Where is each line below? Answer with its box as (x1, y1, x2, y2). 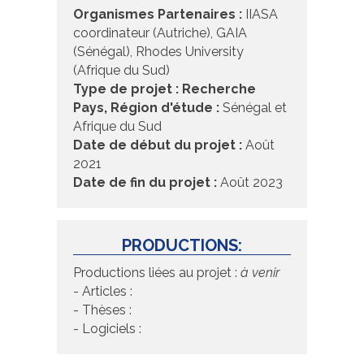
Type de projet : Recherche (73, 80, 256, 97)
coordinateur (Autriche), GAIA (73, 24, 247, 41)
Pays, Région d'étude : (73, 99, 219, 115)
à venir (237, 264, 279, 280)
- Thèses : (73, 301, 132, 318)
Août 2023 (217, 174, 283, 190)
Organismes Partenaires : (73, 6, 242, 22)
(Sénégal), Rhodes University (73, 43, 244, 59)
